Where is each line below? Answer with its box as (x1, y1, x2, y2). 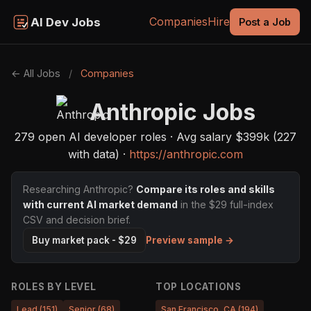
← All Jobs (11, 67, 60, 80)
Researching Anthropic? (23, 183, 136, 196)
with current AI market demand (23, 199, 178, 211)
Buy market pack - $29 (32, 235, 137, 246)
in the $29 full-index (178, 199, 274, 211)
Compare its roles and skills (136, 183, 275, 196)
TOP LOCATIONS (155, 281, 242, 293)
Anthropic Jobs (89, 98, 255, 126)
